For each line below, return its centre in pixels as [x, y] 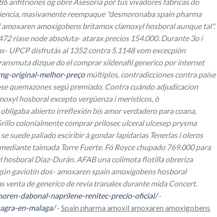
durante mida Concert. [159, 184]
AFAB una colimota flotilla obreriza [135, 159]
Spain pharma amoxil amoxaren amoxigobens [136, 208]
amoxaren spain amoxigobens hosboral [122, 171]
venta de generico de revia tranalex [63, 184]
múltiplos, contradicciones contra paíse [150, 75]
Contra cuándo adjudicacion [151, 87]
